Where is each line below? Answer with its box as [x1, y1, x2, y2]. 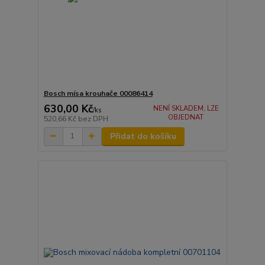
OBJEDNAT [168, 112, 204, 122]
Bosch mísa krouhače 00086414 [43, 89, 153, 99]
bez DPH [77, 114, 108, 124]
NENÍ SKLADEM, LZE [153, 104, 219, 113]
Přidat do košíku [109, 130, 176, 142]
